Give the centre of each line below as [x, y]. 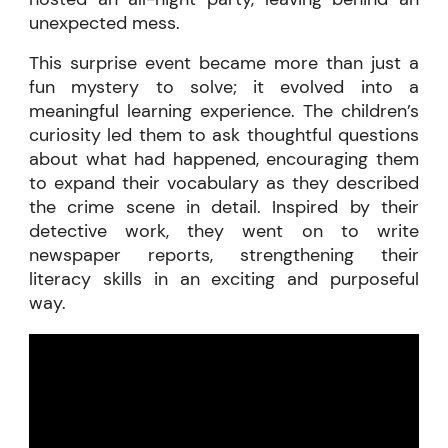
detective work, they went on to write [224, 231]
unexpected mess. [105, 23]
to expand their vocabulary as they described [224, 183]
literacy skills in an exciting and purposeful [224, 279]
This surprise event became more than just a [224, 63]
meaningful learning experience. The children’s [224, 111]
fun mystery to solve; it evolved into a [224, 87]
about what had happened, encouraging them [224, 159]
